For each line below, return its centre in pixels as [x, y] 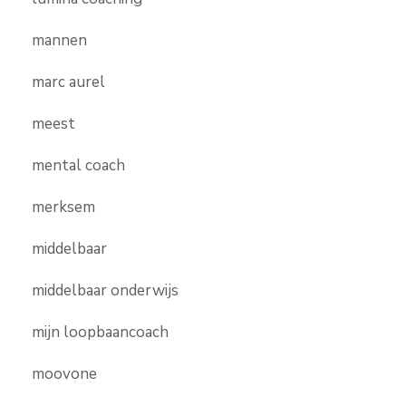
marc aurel [68, 82]
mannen [59, 40]
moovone [64, 373]
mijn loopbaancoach [100, 332]
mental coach [78, 165]
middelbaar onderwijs [105, 290]
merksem [63, 207]
